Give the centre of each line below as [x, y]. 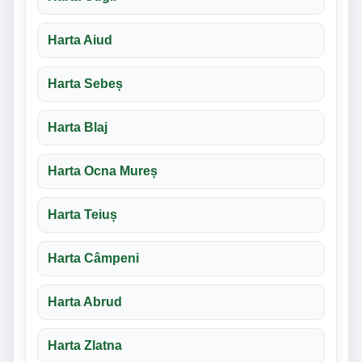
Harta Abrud [85, 302]
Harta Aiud [80, 40]
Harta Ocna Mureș [103, 171]
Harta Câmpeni [93, 259]
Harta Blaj [78, 128]
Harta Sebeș [85, 84]
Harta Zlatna [85, 346]
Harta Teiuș [82, 215]
